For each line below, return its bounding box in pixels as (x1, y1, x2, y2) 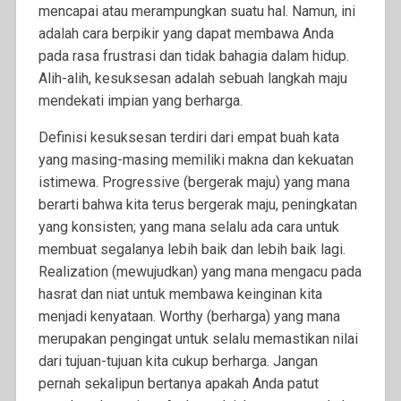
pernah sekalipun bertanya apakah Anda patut (38, 375, 319, 393)
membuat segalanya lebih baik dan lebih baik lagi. (38, 241, 346, 259)
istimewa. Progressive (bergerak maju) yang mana (38, 174, 350, 192)
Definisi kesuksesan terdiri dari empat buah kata (38, 129, 339, 147)
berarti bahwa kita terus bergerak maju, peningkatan (38, 196, 357, 214)
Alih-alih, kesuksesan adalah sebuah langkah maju (38, 70, 347, 88)
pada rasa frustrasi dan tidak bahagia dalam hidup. (38, 47, 349, 65)
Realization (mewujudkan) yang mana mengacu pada (38, 263, 362, 281)
